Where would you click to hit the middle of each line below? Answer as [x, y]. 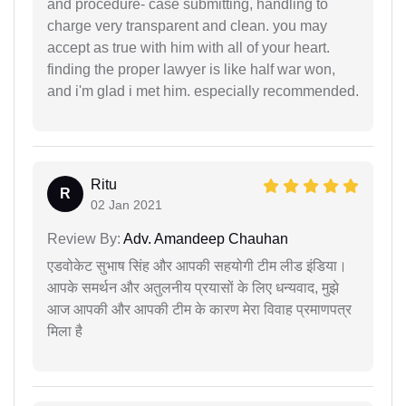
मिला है [65, 331]
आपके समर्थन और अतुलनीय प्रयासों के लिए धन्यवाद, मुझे [193, 287]
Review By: [84, 238]
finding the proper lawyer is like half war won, [191, 69]
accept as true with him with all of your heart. [188, 47]
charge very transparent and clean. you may [187, 25]
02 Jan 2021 [126, 204]
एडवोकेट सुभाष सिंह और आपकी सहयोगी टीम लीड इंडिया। [197, 266]
